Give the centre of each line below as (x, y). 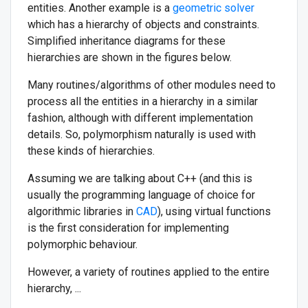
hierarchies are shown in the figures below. (130, 57)
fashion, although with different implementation (140, 118)
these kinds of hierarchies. (91, 151)
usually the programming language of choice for (141, 195)
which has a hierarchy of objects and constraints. (143, 24)
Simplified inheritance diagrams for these (126, 41)
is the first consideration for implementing (128, 228)
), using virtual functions (214, 211)
